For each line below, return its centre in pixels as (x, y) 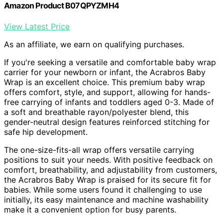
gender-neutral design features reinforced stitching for (107, 122)
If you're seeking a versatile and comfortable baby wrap (110, 62)
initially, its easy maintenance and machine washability (106, 199)
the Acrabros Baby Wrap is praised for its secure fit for (108, 179)
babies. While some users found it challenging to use (103, 189)
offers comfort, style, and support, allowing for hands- (107, 92)
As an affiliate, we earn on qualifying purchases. (94, 44)
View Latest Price (37, 26)
